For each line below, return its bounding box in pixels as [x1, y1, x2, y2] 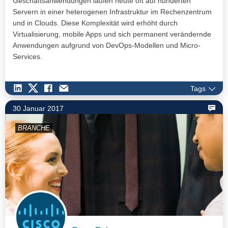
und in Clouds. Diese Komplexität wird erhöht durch [13, 19, 178, 27]
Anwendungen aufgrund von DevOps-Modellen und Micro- [13, 41, 201, 50]
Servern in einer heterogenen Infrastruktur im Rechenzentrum [13, 8, 212, 16]
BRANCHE [18, 124, 50, 132]
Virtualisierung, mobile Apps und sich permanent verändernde [13, 30, 211, 39]
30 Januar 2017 [13, 104, 64, 112]
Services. [13, 52, 42, 61]
